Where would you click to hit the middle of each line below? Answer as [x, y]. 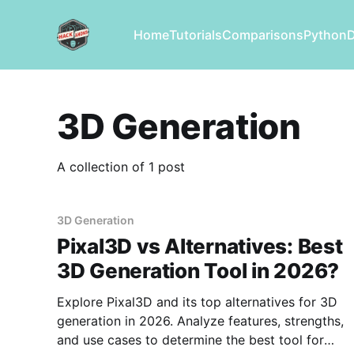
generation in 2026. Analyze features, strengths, [200, 321]
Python [325, 35]
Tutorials [195, 35]
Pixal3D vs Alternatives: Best [200, 247]
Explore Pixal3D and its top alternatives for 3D [197, 302]
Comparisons [262, 35]
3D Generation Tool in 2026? [198, 271]
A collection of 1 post [121, 167]
